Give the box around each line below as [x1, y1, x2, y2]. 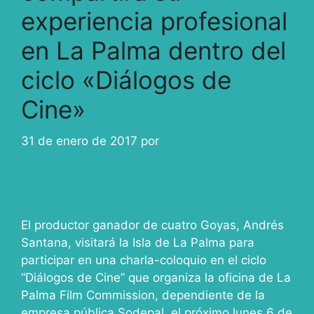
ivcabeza [163, 133, 213, 148]
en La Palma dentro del [21, 36, 286, 65]
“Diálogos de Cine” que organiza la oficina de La [21, 270, 291, 285]
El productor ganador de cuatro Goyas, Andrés [21, 217, 284, 232]
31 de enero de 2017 [21, 133, 137, 148]
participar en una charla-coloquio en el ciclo [21, 252, 266, 267]
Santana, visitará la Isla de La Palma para [21, 235, 254, 250]
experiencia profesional [21, 6, 287, 36]
